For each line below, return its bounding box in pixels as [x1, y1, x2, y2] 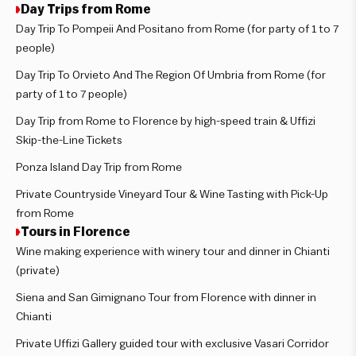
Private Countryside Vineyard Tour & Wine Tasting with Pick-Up [16, 188, 328, 200]
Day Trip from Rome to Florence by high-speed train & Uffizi [16, 115, 315, 127]
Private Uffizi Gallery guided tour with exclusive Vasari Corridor [16, 338, 329, 350]
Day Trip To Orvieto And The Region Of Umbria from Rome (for [16, 69, 326, 81]
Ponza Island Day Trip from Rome [16, 161, 182, 173]
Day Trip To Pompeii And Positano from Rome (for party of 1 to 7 [16, 23, 339, 35]
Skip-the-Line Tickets [16, 134, 122, 146]
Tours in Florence [21, 225, 130, 238]
